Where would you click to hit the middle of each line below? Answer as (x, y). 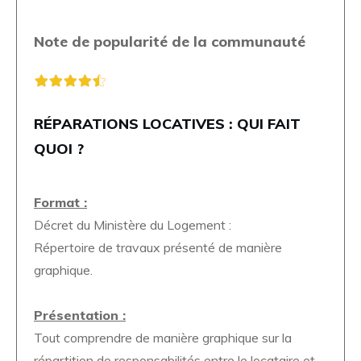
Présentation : (80, 315)
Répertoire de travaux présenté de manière (158, 247)
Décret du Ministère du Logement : (133, 224)
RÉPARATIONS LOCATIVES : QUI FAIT (167, 123)
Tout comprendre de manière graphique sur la (163, 337)
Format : (60, 202)
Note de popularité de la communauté (170, 41)
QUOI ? (59, 148)
